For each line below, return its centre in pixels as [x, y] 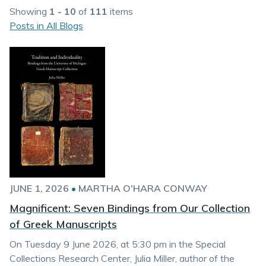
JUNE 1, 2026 [39, 188]
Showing [29, 11]
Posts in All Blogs [46, 26]
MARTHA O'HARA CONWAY [143, 188]
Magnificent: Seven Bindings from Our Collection [130, 208]
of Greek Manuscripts [63, 224]
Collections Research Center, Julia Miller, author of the [122, 258]
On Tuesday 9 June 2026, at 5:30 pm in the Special [118, 244]
